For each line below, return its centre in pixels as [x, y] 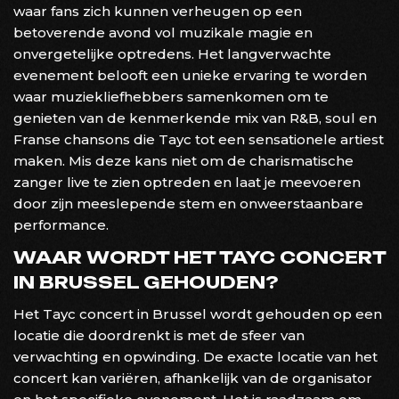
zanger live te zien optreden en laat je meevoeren [187, 182]
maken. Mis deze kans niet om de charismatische [183, 160]
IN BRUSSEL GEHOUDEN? [146, 282]
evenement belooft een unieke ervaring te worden [190, 75]
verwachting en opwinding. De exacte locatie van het [195, 356]
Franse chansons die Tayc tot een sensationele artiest [199, 139]
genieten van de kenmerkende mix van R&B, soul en [195, 118]
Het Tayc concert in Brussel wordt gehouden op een [198, 313]
